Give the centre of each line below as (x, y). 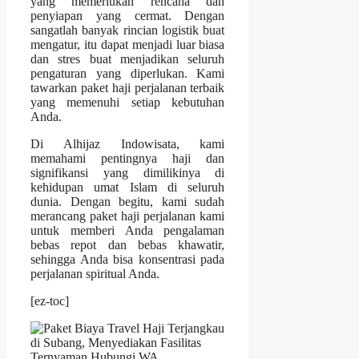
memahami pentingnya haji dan (128, 159)
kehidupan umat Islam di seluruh (128, 188)
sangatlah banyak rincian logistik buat (128, 30)
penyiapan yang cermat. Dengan (128, 16)
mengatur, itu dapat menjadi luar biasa (128, 45)
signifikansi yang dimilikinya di (128, 173)
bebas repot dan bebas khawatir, (128, 245)
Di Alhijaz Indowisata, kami (128, 144)
